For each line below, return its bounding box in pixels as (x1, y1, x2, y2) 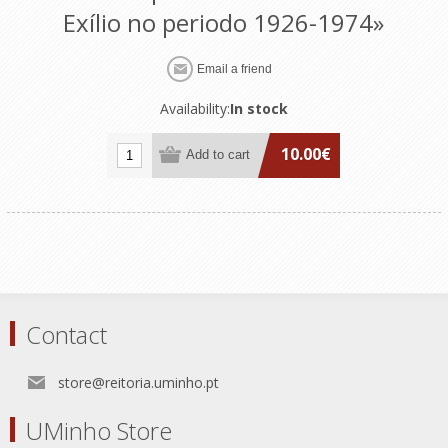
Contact (26, 317, 107, 351)
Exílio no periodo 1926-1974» (63, 5, 385, 39)
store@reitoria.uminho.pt (58, 372, 219, 392)
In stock (229, 98, 288, 118)
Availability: (159, 98, 230, 118)
